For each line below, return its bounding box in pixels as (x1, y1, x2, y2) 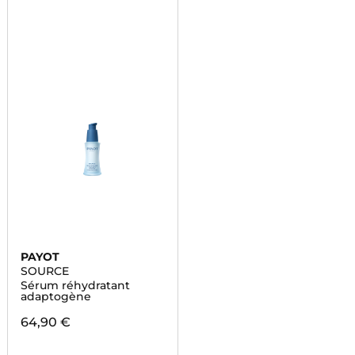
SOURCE (20, 264, 69, 278)
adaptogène (20, 289, 91, 303)
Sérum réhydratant (20, 278, 130, 292)
